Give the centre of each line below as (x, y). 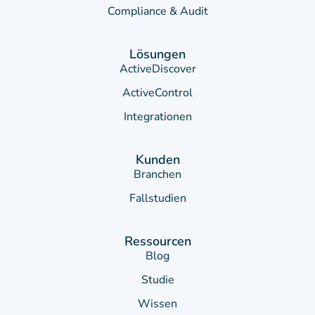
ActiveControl (157, 93)
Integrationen (157, 117)
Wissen (157, 304)
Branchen (157, 175)
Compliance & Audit (157, 12)
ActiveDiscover (157, 69)
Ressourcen (157, 242)
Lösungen (157, 54)
